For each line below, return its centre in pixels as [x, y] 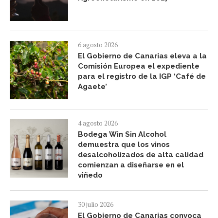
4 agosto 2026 [98, 123]
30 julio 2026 [96, 205]
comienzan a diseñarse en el [131, 165]
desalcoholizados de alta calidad [141, 155]
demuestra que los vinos [124, 145]
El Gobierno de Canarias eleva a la [142, 56]
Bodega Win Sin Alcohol [122, 135]
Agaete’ [92, 87]
